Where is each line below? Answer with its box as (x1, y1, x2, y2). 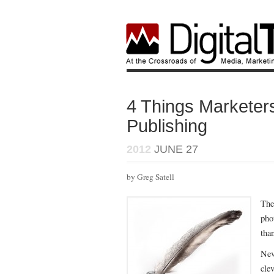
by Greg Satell (127, 171, 174, 182)
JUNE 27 (151, 143, 198, 155)
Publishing (127, 116, 207, 136)
